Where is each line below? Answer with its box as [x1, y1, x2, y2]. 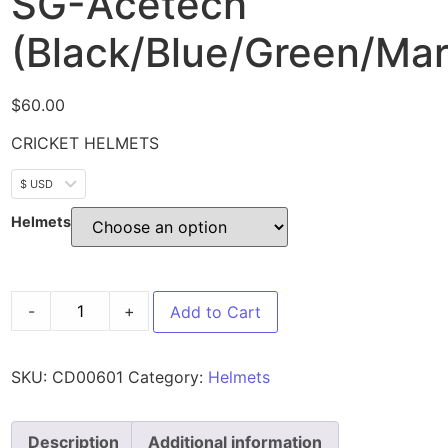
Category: [128, 366, 208, 387]
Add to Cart [170, 301, 262, 322]
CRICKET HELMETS [11, 132, 159, 153]
